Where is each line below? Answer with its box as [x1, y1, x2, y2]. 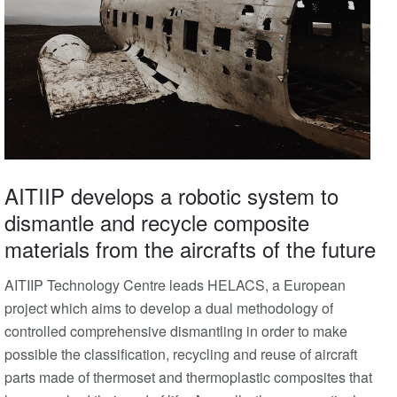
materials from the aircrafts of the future [4, 233, 376, 265]
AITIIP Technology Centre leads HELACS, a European [4, 275, 346, 296]
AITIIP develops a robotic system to [4, 180, 339, 212]
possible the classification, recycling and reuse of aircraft [4, 344, 357, 365]
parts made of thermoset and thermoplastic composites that [4, 367, 372, 388]
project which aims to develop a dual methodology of [4, 298, 333, 319]
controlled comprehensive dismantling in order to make [4, 321, 347, 342]
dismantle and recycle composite [4, 206, 309, 238]
